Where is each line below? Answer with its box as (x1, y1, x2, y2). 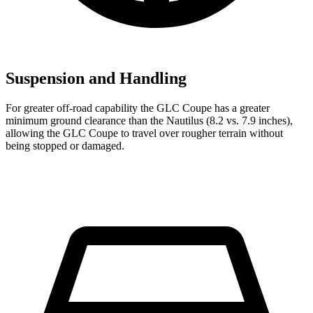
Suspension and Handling (6, 69, 187, 88)
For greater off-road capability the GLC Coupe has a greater (6, 102, 270, 115)
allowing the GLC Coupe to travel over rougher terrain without (6, 127, 283, 140)
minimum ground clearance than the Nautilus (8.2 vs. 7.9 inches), (6, 115, 293, 127)
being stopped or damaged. (6, 140, 124, 152)
